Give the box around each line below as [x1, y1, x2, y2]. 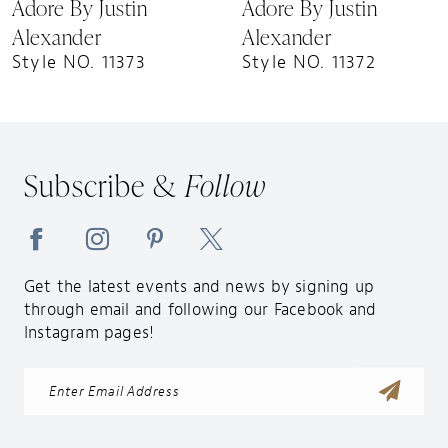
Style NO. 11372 [241, 50, 376, 74]
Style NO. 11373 [11, 50, 146, 74]
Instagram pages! [23, 321, 155, 343]
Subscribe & [23, 164, 185, 206]
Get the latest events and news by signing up [23, 275, 375, 297]
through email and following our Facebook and [23, 298, 377, 320]
